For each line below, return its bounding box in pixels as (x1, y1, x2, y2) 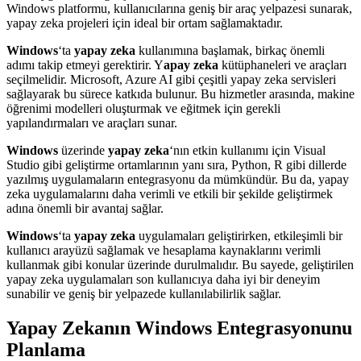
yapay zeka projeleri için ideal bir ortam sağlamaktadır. (6, 16, 283, 31)
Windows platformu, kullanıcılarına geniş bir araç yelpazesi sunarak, (6, 2, 352, 16)
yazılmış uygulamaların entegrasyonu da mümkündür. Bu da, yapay (6, 172, 349, 187)
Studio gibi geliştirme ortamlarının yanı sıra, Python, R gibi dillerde (6, 158, 346, 172)
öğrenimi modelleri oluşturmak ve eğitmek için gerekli (6, 102, 280, 116)
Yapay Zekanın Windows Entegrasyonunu (6, 317, 352, 339)
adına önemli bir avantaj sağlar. (6, 201, 164, 216)
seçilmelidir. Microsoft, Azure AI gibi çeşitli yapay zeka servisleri (6, 73, 336, 87)
